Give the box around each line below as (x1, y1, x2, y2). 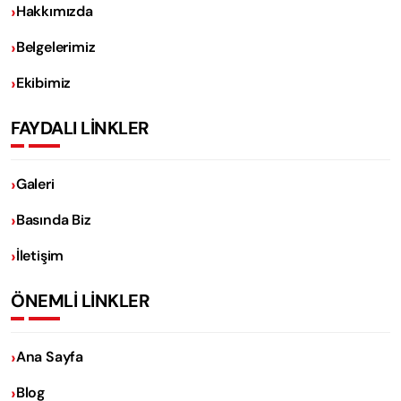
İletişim (15, 245, 64, 265)
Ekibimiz (15, 73, 72, 92)
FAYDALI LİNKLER (11, 115, 149, 140)
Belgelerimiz (15, 37, 96, 56)
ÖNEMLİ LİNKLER (11, 288, 149, 312)
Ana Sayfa (15, 346, 84, 366)
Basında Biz (15, 209, 91, 229)
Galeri (15, 174, 55, 193)
